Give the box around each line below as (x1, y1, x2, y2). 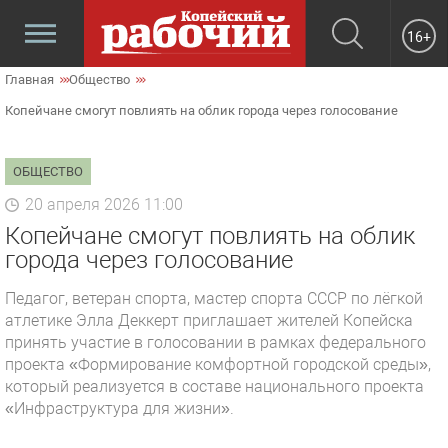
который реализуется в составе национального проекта (5, 377, 424, 396)
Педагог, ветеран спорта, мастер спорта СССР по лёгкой (5, 289, 423, 308)
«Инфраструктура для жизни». (5, 399, 234, 418)
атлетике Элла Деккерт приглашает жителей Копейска (5, 311, 413, 330)
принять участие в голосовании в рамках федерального (5, 333, 426, 352)
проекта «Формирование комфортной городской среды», (5, 355, 431, 374)
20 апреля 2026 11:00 (25, 195, 183, 214)
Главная (5, 72, 54, 87)
